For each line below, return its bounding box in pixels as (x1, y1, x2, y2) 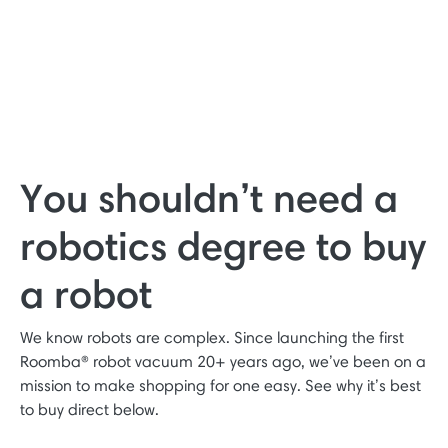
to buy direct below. (20, 400, 159, 419)
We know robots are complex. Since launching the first (20, 328, 404, 347)
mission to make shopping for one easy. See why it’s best (20, 376, 421, 395)
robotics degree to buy (20, 221, 426, 270)
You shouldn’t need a (20, 173, 398, 222)
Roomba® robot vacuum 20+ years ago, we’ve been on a (20, 352, 426, 371)
